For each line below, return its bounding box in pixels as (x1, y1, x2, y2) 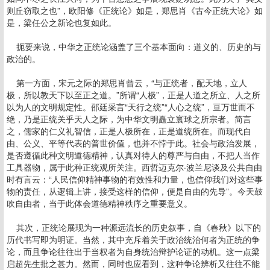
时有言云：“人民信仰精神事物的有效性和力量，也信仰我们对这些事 (7, 173, 263, 185)
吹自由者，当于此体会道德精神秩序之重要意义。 (7, 197, 195, 209)
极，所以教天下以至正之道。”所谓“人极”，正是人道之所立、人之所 (7, 89, 260, 101)
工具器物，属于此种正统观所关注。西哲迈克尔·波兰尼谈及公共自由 (7, 161, 262, 173)
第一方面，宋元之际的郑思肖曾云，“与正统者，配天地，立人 (7, 77, 247, 89)
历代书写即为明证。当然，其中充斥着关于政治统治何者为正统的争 (7, 233, 260, 245)
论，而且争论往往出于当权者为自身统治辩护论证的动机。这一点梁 (7, 245, 260, 257)
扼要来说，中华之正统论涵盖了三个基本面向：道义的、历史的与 (7, 40, 261, 52)
